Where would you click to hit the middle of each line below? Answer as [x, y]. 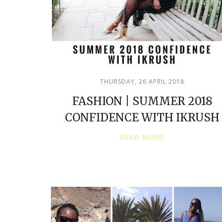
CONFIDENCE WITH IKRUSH [142, 117]
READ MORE [142, 137]
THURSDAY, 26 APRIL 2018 [142, 82]
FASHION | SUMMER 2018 [142, 101]
